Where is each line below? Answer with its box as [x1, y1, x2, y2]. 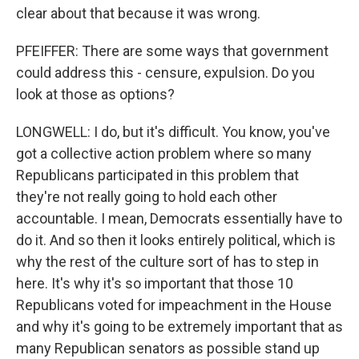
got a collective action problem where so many [16, 145, 312, 162]
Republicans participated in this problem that [16, 167, 299, 184]
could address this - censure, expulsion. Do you [16, 64, 315, 81]
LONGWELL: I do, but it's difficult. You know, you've [16, 123, 330, 140]
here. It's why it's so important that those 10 [16, 275, 293, 292]
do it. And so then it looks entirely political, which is [16, 232, 336, 248]
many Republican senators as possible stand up [16, 340, 320, 357]
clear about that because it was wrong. [16, 5, 260, 22]
